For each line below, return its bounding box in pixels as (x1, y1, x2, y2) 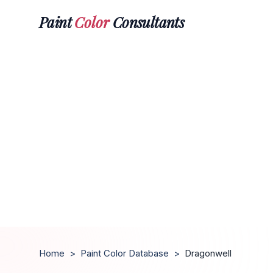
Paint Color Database (80, 247, 169, 259)
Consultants (109, 12, 185, 32)
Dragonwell (185, 247, 232, 259)
